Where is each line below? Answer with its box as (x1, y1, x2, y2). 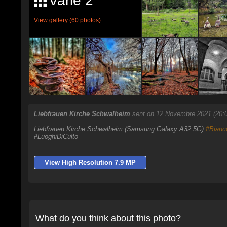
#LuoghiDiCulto (33, 133, 78, 140)
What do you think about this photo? (35, 213, 181, 223)
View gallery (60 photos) (33, 17, 101, 24)
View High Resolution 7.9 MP (44, 159, 136, 166)
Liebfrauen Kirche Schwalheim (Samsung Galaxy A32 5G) (33, 125, 206, 133)
